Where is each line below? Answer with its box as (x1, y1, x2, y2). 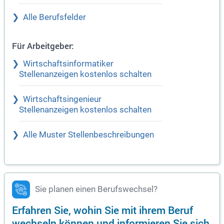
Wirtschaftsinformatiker (23, 59, 113, 69)
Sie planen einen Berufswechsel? (35, 184, 157, 194)
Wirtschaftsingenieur (23, 94, 101, 104)
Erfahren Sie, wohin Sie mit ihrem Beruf (12, 202, 193, 217)
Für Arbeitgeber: (12, 40, 74, 52)
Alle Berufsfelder (23, 12, 86, 22)
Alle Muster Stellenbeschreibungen (23, 130, 154, 140)
